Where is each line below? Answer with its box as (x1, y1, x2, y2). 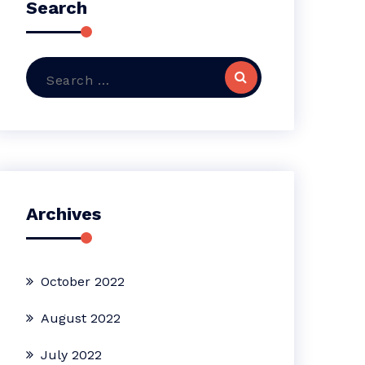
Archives (26, 204, 102, 224)
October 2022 (41, 274, 125, 289)
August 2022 (41, 310, 121, 326)
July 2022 (41, 347, 103, 363)
